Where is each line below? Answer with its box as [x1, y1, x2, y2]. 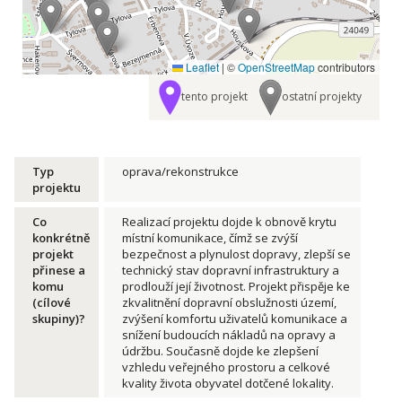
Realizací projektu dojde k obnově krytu [122, 214, 336, 230]
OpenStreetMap [238, 59, 315, 74]
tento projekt [181, 88, 248, 104]
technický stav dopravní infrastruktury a [122, 262, 339, 278]
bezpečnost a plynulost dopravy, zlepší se [122, 246, 351, 262]
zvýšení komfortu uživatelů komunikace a [122, 310, 347, 327]
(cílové [32, 294, 71, 310]
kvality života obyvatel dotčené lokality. [122, 375, 334, 391]
